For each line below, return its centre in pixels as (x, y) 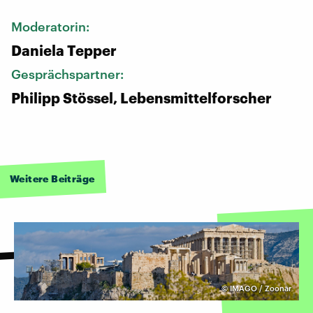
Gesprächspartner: (69, 74)
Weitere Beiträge (52, 178)
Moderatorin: (52, 26)
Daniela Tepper (64, 50)
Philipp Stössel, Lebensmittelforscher (141, 97)
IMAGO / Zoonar (261, 288)
